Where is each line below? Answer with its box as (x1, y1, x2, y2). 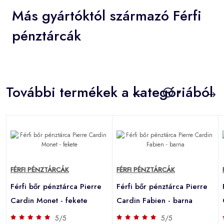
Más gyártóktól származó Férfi (12, 5, 201, 26)
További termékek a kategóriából (6, 81, 213, 102)
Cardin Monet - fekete (10, 194, 87, 206)
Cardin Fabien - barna (116, 194, 192, 206)
